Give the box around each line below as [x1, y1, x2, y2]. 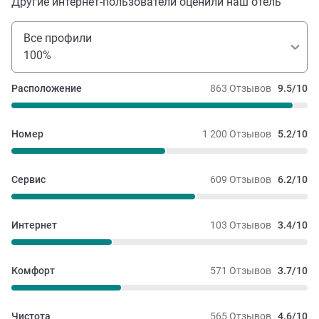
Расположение [11, 82, 82, 94]
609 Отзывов [210, 173, 271, 185]
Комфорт [11, 264, 55, 276]
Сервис [11, 173, 46, 185]
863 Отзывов [210, 82, 271, 94]
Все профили [23, 31, 92, 45]
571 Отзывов [210, 264, 271, 276]
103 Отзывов [210, 219, 271, 231]
